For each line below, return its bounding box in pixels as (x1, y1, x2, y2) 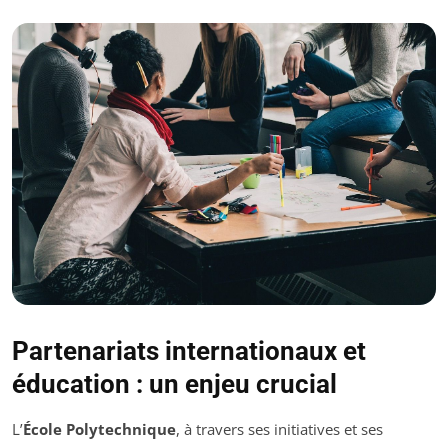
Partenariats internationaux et (12, 336, 366, 367)
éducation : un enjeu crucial (12, 369, 337, 400)
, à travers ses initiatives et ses (176, 419, 383, 440)
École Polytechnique (23, 419, 176, 440)
